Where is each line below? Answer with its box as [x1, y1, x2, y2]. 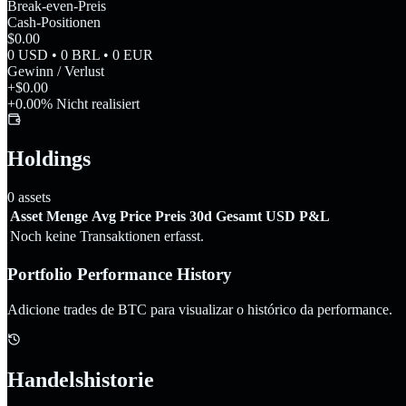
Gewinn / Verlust [7, 63, 104, 79]
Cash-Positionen [7, 14, 101, 30]
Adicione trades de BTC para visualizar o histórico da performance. [7, 301, 392, 317]
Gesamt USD [216, 208, 295, 225]
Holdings [7, 147, 91, 171]
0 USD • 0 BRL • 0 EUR [7, 46, 153, 63]
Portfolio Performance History [7, 265, 232, 285]
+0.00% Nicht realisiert [7, 95, 140, 111]
